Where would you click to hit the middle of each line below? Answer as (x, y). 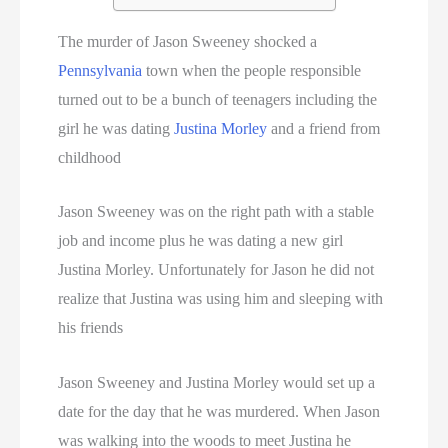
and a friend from (324, 128)
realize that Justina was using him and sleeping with (221, 299)
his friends (91, 328)
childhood (90, 157)
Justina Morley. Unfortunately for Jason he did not (216, 270)
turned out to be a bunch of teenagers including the (218, 99)
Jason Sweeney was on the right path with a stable (216, 212)
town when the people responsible (252, 70)
